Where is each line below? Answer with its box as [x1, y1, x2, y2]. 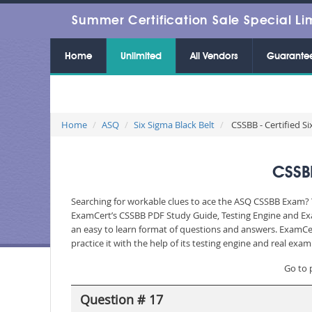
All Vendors [190, 52, 238, 61]
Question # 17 [79, 290, 163, 308]
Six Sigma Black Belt [134, 118, 214, 131]
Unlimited [120, 52, 162, 61]
